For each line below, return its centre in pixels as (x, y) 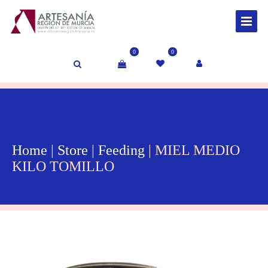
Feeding (121, 150)
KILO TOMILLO (63, 167)
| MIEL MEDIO (192, 150)
